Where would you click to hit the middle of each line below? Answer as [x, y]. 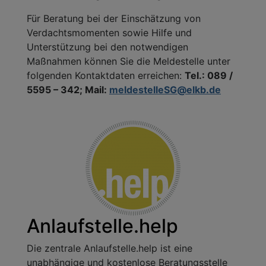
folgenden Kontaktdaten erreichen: [106, 75]
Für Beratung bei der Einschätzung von [114, 18]
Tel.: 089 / [209, 75]
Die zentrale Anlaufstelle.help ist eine [110, 248]
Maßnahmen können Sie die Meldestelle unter [129, 61]
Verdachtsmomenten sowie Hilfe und [109, 32]
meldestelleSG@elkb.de [165, 89]
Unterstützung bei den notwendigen [107, 47]
